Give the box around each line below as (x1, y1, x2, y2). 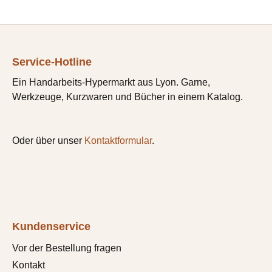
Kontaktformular (84, 135, 152, 146)
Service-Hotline (12, 55, 92, 68)
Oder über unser (12, 135, 84, 146)
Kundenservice (12, 220, 90, 233)
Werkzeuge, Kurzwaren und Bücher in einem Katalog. (12, 91, 243, 102)
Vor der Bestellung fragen (12, 242, 121, 253)
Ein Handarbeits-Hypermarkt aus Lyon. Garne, (12, 76, 210, 87)
